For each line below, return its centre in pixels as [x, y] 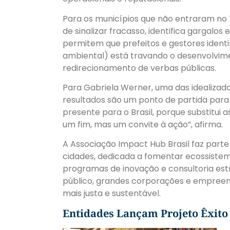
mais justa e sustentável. [112, 194]
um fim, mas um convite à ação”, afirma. [143, 124]
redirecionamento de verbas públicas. [139, 68]
